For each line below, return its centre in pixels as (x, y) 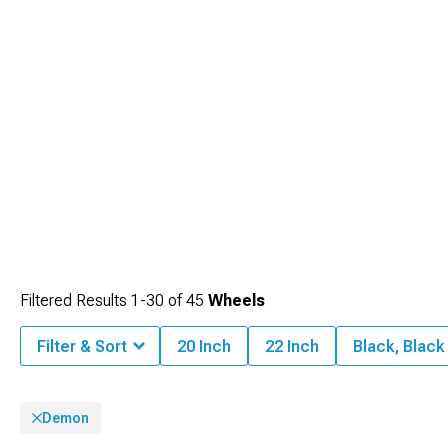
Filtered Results (75, 300)
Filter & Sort (82, 346)
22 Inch (292, 346)
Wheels (236, 300)
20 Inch (204, 346)
